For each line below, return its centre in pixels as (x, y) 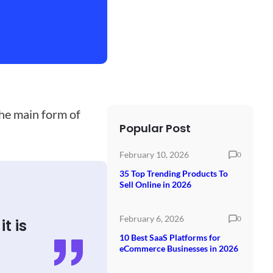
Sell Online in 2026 (155, 184)
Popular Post (155, 128)
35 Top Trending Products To (174, 173)
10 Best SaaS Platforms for (170, 237)
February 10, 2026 (154, 154)
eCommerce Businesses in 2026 (179, 248)
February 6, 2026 (152, 218)
